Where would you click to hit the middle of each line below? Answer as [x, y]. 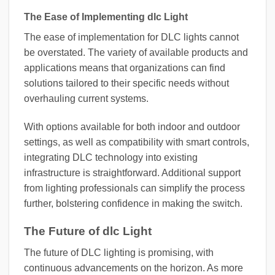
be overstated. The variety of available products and [136, 53]
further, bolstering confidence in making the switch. [133, 204]
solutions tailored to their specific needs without [126, 83]
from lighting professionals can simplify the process [134, 188]
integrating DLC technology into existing [111, 158]
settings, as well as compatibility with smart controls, [137, 142]
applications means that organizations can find [125, 68]
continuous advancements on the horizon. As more [134, 268]
